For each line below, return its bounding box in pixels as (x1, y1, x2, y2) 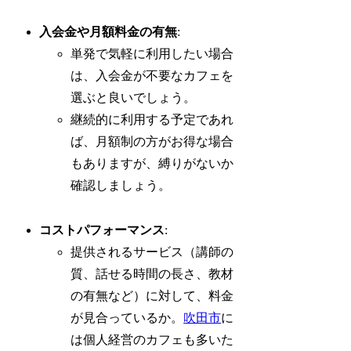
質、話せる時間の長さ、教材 (71, 266, 234, 280)
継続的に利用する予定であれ (71, 112, 234, 126)
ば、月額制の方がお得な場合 (71, 134, 234, 148)
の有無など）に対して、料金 (71, 288, 234, 302)
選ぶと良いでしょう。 (71, 90, 197, 104)
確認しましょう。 (71, 178, 172, 192)
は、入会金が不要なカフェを (71, 68, 234, 82)
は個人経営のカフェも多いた (71, 332, 234, 346)
